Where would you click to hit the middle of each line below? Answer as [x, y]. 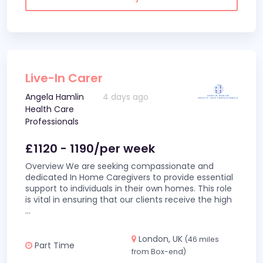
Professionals [52, 122]
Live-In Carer [64, 78]
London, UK [161, 239]
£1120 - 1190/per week [90, 149]
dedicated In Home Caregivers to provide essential [129, 177]
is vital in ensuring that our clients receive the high [129, 200]
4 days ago [126, 97]
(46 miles [202, 239]
